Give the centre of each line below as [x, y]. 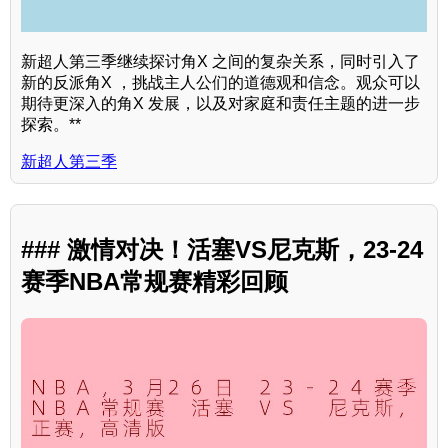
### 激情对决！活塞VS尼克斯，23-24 [222, 250]
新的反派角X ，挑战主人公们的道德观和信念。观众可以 [220, 82]
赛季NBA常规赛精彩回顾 [154, 282]
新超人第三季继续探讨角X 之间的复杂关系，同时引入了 [220, 61]
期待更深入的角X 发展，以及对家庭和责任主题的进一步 [220, 103]
